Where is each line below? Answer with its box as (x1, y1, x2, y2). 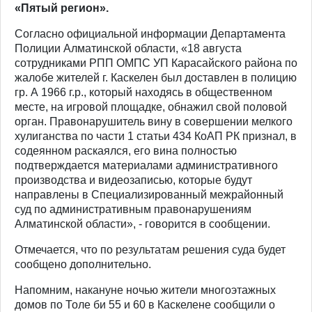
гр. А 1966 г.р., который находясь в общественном (15, 86, 272, 98)
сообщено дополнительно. (15, 258, 151, 270)
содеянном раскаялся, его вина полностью (15, 144, 237, 157)
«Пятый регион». (15, 1, 109, 14)
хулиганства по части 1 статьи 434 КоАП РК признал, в (15, 130, 297, 142)
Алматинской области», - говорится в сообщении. (15, 217, 270, 230)
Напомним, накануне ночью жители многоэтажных (15, 283, 276, 296)
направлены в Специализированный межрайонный (15, 188, 283, 201)
